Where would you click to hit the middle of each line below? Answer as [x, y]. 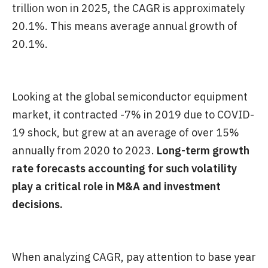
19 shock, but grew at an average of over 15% [126, 132]
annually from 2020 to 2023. [84, 150]
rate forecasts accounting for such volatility [124, 168]
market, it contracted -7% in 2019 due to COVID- [133, 114]
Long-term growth [203, 150]
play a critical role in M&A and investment [116, 186]
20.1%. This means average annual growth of [125, 26]
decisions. [37, 204]
